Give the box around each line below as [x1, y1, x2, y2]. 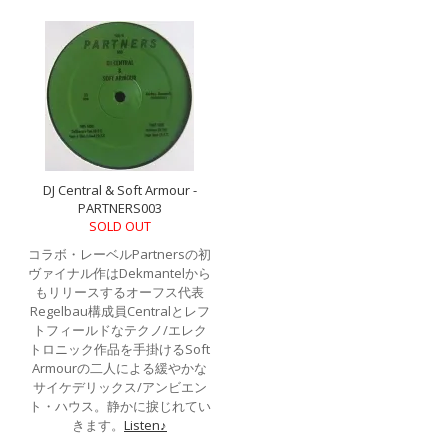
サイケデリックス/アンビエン [32, 377, 207, 396]
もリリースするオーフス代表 [35, 282, 204, 301]
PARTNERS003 [77, 198, 162, 217]
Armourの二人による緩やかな [32, 358, 207, 377]
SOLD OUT [88, 216, 151, 235]
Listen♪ [124, 415, 167, 434]
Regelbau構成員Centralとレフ [29, 301, 210, 320]
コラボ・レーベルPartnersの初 [28, 244, 211, 263]
